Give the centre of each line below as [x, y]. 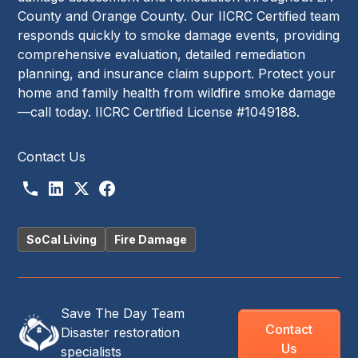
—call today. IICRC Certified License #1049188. [159, 111]
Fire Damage [151, 239]
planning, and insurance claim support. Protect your [177, 73]
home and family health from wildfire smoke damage [177, 92]
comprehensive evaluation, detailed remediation [162, 54]
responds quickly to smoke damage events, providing [179, 35]
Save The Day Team [123, 313]
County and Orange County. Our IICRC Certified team [179, 16]
